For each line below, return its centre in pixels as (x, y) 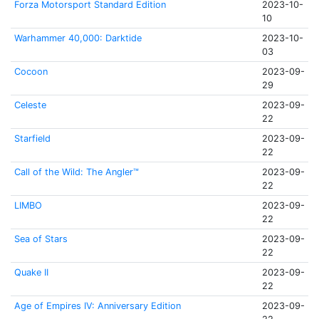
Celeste (30, 105)
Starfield (32, 138)
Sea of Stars (41, 239)
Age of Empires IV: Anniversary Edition (97, 306)
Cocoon (31, 72)
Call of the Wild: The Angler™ (76, 172)
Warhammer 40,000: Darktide (78, 38)
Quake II (31, 272)
